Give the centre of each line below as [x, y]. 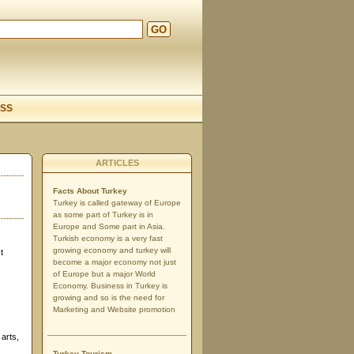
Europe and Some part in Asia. [109, 226]
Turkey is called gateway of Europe [117, 203]
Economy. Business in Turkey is [110, 286]
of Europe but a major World [104, 274]
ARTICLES [117, 163]
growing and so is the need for [109, 298]
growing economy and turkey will [112, 250]
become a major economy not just [115, 262]
